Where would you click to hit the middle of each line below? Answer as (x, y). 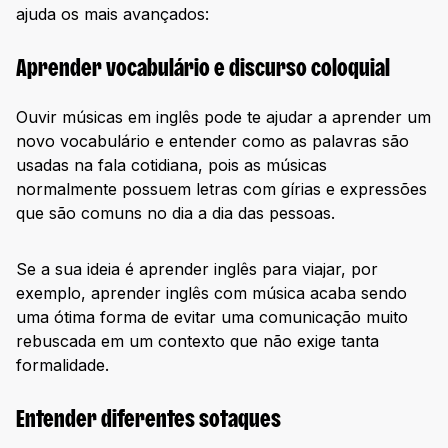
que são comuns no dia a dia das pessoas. (175, 212)
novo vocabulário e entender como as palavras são (212, 140)
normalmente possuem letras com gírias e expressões (221, 188)
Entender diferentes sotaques (148, 420)
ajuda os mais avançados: (112, 14)
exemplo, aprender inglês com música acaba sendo (211, 292)
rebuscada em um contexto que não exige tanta (197, 340)
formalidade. (62, 364)
